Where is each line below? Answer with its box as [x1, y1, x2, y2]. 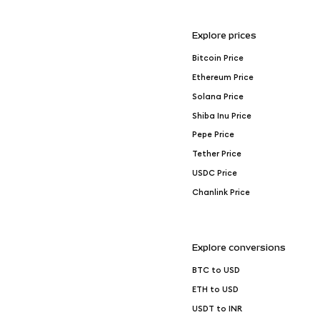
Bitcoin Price [191, 54, 244, 62]
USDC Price [191, 169, 237, 178]
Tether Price [191, 150, 241, 159]
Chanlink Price [191, 188, 250, 196]
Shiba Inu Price [191, 111, 251, 120]
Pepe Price [191, 131, 234, 139]
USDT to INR [191, 304, 242, 313]
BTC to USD [191, 266, 240, 274]
